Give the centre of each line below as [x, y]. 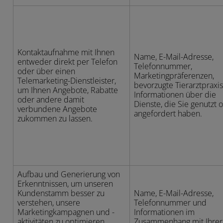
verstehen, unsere [49, 203]
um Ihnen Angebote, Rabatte [68, 90]
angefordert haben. [168, 113]
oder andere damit [51, 100]
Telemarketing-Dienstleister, [67, 81]
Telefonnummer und [170, 203]
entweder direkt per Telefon [67, 62]
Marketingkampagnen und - [66, 212]
